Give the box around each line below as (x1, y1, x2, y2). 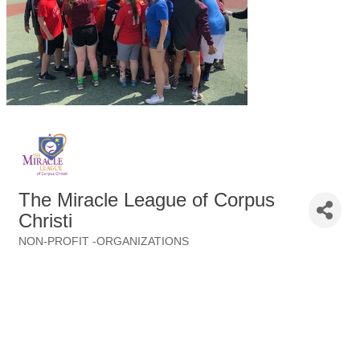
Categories (18, 246, 75, 260)
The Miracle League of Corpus (18, 188, 275, 211)
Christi (18, 209, 72, 231)
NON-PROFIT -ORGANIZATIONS (18, 235, 189, 247)
